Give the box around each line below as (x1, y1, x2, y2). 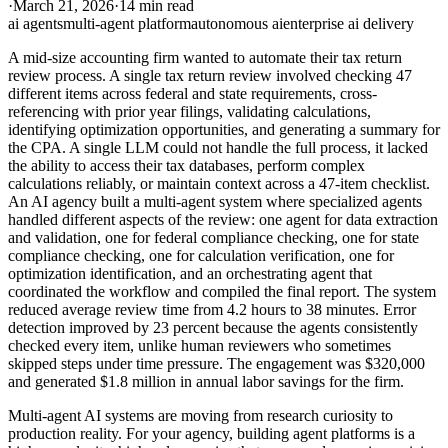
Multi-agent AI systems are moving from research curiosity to (8, 407, 393, 425)
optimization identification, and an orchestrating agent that (8, 265, 372, 283)
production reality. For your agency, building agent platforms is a (8, 425, 415, 443)
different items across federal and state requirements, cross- (8, 85, 377, 103)
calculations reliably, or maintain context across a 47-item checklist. (8, 175, 430, 193)
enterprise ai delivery (283, 15, 414, 33)
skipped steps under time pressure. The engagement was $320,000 (8, 355, 425, 373)
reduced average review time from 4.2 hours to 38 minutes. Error (8, 301, 416, 319)
